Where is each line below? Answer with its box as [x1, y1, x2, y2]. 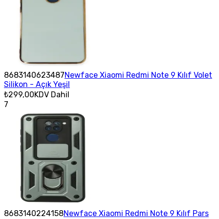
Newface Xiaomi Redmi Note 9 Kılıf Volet [65, 70, 212, 80]
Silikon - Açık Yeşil [4, 79, 70, 89]
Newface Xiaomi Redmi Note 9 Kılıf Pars [64, 208, 209, 218]
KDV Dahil [34, 89, 69, 99]
